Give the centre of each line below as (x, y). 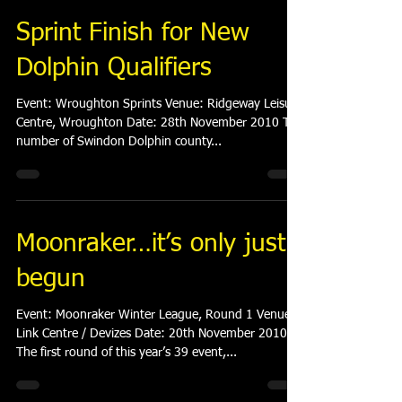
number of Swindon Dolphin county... (119, 142)
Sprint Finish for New (133, 33)
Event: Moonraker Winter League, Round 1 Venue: (36, 315)
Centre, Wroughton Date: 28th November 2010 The (160, 123)
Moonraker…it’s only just (151, 244)
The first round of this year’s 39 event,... (127, 353)
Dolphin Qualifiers (114, 68)
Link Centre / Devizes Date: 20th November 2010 (152, 334)
